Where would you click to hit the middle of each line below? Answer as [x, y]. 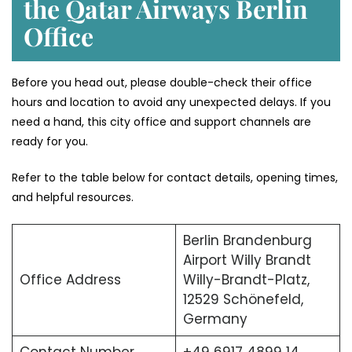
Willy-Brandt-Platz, [246, 280]
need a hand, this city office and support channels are [161, 122]
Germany [215, 319]
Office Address [70, 280]
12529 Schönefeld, [243, 300]
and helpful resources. [73, 198]
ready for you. [51, 142]
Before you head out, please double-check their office [162, 83]
